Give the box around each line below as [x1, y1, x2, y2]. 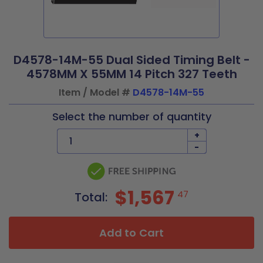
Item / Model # [59, 86, 133, 99]
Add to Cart [99, 225, 164, 240]
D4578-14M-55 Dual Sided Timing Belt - [13, 52, 250, 68]
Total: [75, 189, 110, 205]
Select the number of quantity [52, 109, 211, 124]
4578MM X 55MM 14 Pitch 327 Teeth [26, 66, 237, 82]
